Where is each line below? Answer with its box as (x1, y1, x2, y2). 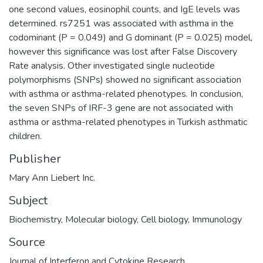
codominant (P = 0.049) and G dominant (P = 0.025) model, (9, 31, 252, 44)
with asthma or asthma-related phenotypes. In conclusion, (9, 87, 243, 100)
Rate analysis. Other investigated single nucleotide (9, 59, 215, 72)
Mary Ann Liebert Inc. (9, 171, 95, 184)
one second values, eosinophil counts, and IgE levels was (9, 2, 240, 16)
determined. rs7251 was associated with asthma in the (9, 16, 234, 30)
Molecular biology (65, 213, 137, 226)
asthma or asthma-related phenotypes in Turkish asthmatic (9, 115, 247, 129)
